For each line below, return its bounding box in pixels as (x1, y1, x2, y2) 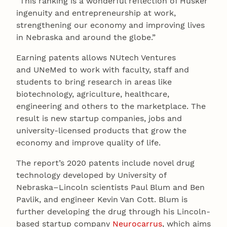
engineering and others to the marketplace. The (16, 101, 206, 111)
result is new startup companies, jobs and (16, 113, 182, 123)
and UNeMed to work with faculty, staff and (16, 64, 189, 74)
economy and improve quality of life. (16, 137, 161, 147)
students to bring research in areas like (16, 77, 172, 87)
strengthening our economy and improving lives (16, 20, 205, 30)
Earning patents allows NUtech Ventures (16, 52, 176, 62)
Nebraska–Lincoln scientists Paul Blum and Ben (16, 182, 205, 192)
